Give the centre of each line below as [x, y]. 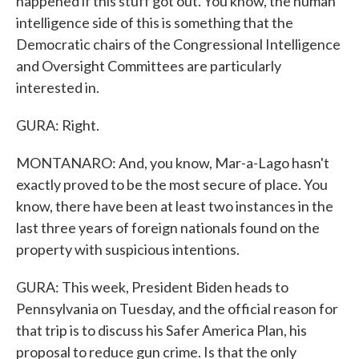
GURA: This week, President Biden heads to [152, 287]
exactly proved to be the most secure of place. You [172, 184]
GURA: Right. [58, 125]
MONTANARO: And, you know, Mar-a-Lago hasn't [173, 163]
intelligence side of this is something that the [155, 22]
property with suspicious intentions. [128, 249]
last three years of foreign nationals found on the [168, 228]
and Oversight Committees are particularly [149, 66]
